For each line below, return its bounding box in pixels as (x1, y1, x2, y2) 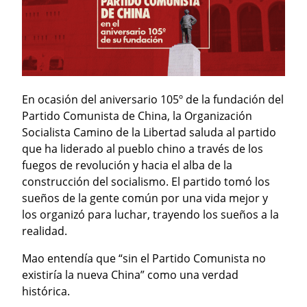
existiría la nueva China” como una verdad (22, 267, 238, 282)
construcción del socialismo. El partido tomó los (22, 173, 270, 189)
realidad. (22, 223, 67, 238)
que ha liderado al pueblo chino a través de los (22, 140, 263, 156)
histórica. (22, 283, 70, 299)
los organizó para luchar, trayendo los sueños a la (22, 206, 279, 222)
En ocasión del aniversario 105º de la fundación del (22, 91, 284, 107)
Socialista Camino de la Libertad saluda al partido (22, 124, 276, 140)
